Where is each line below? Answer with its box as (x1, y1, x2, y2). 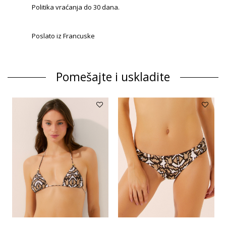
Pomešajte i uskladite (56, 69, 170, 85)
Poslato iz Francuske (31, 31, 95, 40)
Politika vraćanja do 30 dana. (31, 3, 120, 12)
